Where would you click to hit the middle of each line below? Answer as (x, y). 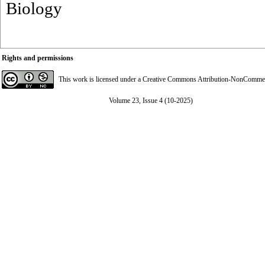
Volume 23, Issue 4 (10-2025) (151, 101)
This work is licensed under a (101, 79)
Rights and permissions (38, 58)
